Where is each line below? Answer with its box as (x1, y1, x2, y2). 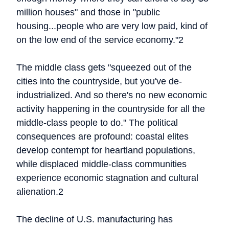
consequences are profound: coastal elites (16, 131, 189, 142)
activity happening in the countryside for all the (16, 104, 205, 114)
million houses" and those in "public (16, 7, 160, 18)
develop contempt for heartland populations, (16, 145, 195, 156)
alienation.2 (16, 187, 63, 197)
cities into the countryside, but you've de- (16, 76, 182, 87)
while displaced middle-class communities (16, 159, 187, 170)
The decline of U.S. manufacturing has (16, 214, 173, 225)
